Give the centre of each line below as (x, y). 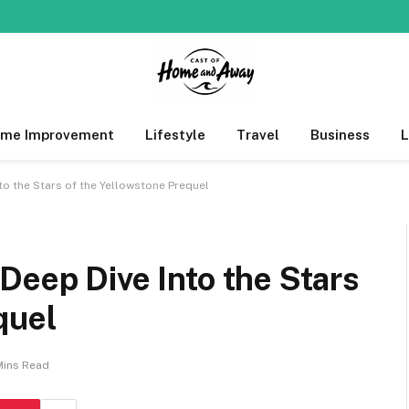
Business (340, 135)
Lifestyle (175, 135)
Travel (257, 135)
